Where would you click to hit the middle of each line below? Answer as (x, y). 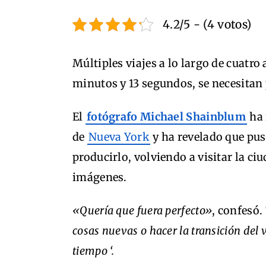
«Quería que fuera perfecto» (142, 210)
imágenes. (100, 177)
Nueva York (118, 137)
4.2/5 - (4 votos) (207, 24)
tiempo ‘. (94, 251)
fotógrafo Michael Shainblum (166, 117)
